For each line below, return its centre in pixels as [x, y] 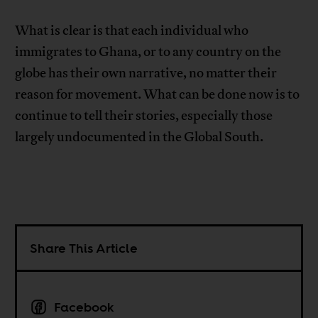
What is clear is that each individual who [132, 30]
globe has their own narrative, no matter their [146, 73]
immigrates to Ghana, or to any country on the [148, 51]
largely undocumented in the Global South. [139, 137]
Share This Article [84, 248]
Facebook [84, 307]
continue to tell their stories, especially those [144, 115]
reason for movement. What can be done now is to [158, 94]
